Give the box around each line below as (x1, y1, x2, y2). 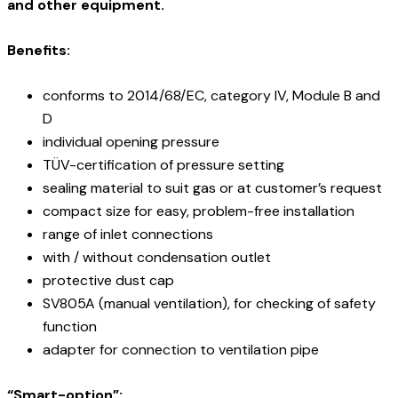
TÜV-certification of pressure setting (43, 155, 284, 174)
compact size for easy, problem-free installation (43, 201, 354, 220)
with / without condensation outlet (43, 247, 271, 267)
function (43, 316, 97, 336)
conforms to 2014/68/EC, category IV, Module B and (43, 85, 380, 105)
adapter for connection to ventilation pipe (43, 339, 319, 359)
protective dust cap (43, 270, 174, 290)
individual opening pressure (43, 131, 219, 151)
